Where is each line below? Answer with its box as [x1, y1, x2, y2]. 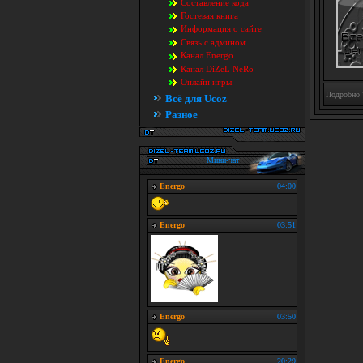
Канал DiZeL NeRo [181, 63, 254, 74]
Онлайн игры [181, 77, 232, 88]
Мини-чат [206, 156, 239, 164]
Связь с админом [181, 36, 246, 47]
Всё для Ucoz [165, 92, 227, 105]
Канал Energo [181, 50, 233, 61]
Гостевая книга [181, 10, 238, 20]
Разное [165, 109, 198, 122]
